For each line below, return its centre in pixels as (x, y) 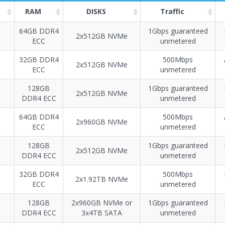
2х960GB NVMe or (102, 203)
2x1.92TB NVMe (102, 179)
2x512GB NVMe (102, 36)
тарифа (146, 43)
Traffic (172, 12)
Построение (87, 43)
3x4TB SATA (102, 213)
